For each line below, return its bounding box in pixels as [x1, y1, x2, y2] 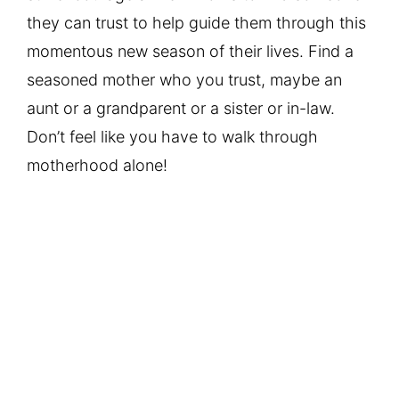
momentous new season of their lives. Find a [27, 41, 354, 61]
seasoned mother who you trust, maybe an [27, 69, 342, 89]
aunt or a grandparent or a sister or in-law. [27, 98, 335, 118]
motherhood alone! [27, 155, 167, 175]
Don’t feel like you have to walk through [27, 126, 318, 146]
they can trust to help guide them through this [27, 12, 366, 32]
